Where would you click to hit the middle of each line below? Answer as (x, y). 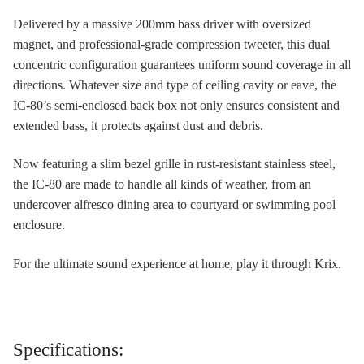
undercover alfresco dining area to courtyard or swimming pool (174, 205)
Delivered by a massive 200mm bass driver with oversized (162, 24)
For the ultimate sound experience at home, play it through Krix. (177, 263)
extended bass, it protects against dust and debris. (138, 125)
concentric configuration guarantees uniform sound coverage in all (182, 64)
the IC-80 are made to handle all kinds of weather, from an (162, 184)
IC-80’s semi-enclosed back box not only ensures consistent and (176, 105)
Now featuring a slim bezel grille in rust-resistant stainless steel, (174, 164)
